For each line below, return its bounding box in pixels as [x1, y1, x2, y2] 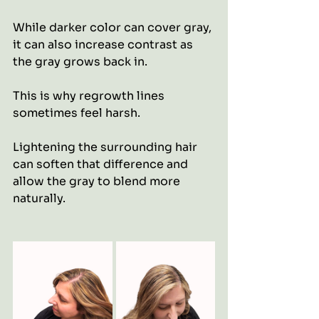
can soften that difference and [13, 157, 191, 172]
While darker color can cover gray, [13, 20, 214, 35]
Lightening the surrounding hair [13, 140, 200, 155]
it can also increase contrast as [13, 37, 196, 52]
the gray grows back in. [13, 54, 147, 69]
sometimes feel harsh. [13, 105, 140, 120]
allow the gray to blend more [13, 174, 183, 189]
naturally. [13, 191, 66, 206]
